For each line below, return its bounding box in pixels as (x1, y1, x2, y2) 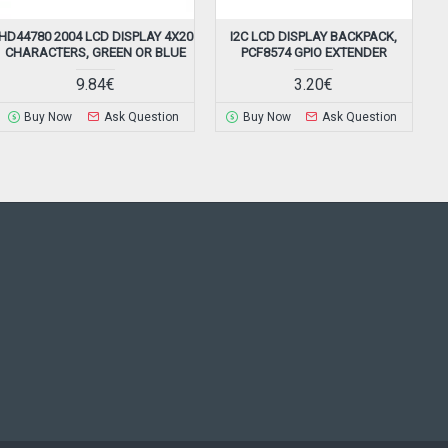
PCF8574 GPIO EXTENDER (240, 45, 387, 61)
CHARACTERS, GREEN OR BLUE (5, 45, 187, 61)
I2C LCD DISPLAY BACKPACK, (230, 29, 398, 45)
